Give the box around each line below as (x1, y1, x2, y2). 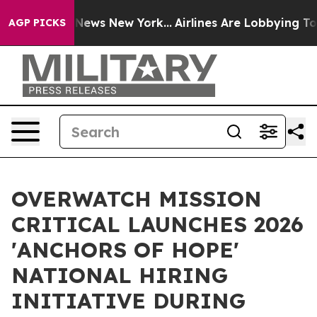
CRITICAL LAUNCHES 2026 (11, 211, 304, 238)
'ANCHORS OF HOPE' (11, 236, 239, 263)
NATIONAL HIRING (11, 262, 228, 289)
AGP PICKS (8, 16, 66, 29)
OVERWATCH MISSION (11, 185, 262, 212)
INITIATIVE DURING (11, 287, 246, 314)
